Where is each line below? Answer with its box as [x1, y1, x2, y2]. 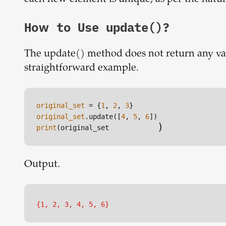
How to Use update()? [24, 19, 169, 36]
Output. [24, 159, 60, 171]
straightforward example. [24, 63, 139, 74]
